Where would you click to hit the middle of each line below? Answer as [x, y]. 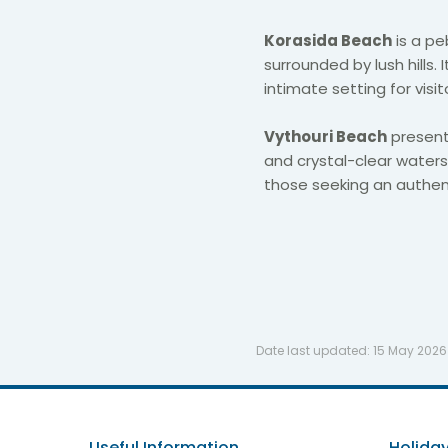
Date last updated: [315, 350]
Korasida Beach [328, 40]
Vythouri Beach [325, 136]
